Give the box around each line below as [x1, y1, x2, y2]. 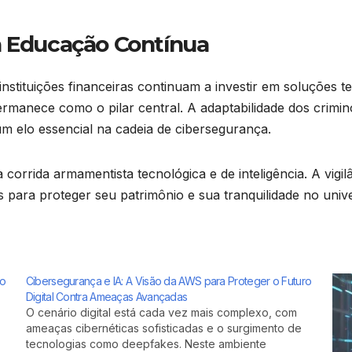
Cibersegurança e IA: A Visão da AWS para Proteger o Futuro [25, 273, 312, 288]
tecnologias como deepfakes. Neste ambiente [25, 336, 266, 350]
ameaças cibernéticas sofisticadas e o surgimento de [25, 321, 302, 335]
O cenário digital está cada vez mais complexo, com [25, 305, 297, 319]
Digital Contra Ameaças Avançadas [25, 289, 188, 303]
